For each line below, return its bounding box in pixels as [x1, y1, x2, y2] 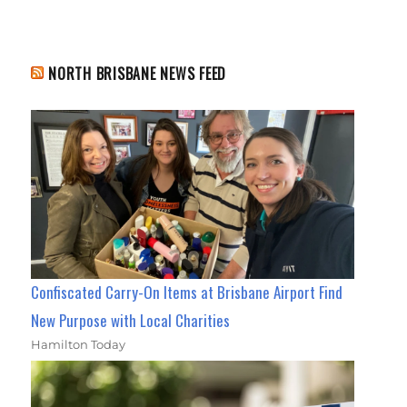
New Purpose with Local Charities [31, 308, 231, 332]
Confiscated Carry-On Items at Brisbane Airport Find [31, 280, 343, 303]
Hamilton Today [31, 336, 126, 352]
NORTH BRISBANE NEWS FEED [48, 62, 227, 84]
